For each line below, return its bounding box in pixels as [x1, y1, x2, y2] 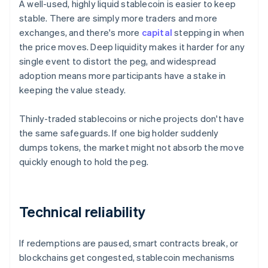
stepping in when [172, 26, 245, 39]
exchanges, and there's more [19, 26, 142, 39]
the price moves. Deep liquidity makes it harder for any [19, 41, 245, 53]
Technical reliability [19, 202, 146, 221]
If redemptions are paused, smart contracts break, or [19, 237, 239, 249]
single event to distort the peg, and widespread [19, 55, 217, 68]
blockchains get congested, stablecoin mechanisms [19, 251, 235, 264]
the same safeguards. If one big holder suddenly [19, 127, 219, 139]
